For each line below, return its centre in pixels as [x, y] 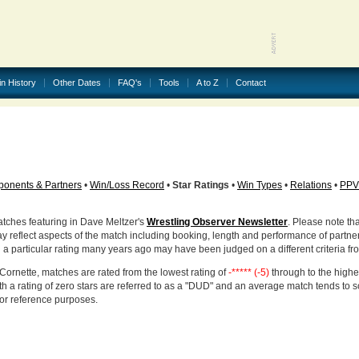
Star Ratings [201, 185]
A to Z [208, 83]
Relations [311, 185]
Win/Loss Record [127, 185]
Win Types [260, 185]
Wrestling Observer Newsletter [217, 222]
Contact [251, 83]
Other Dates [77, 83]
